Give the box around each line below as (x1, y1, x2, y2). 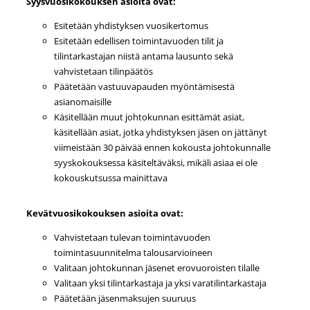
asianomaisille (53, 95, 116, 108)
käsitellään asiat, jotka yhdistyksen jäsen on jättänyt (53, 125, 267, 138)
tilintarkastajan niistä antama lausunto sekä (53, 49, 233, 62)
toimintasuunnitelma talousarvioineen (53, 246, 215, 259)
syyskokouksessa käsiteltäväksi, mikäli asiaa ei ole (53, 156, 257, 169)
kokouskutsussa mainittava (53, 171, 170, 184)
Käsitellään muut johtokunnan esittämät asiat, (53, 110, 244, 123)
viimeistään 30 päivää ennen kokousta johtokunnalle (53, 140, 271, 154)
